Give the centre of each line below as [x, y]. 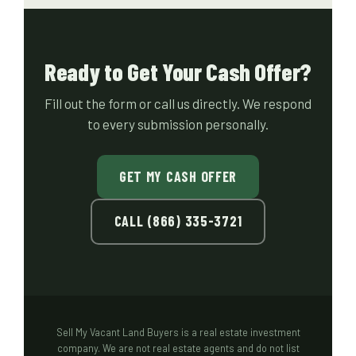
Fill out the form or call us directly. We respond [178, 103]
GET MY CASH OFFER [178, 176]
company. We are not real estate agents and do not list [178, 348]
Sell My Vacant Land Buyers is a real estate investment [178, 332]
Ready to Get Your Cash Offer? [178, 71]
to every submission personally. [178, 124]
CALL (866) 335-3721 [178, 221]
